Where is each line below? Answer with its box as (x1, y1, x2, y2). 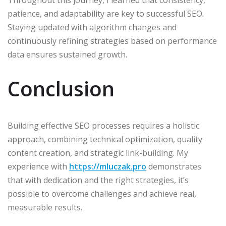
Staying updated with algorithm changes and (8, 21, 177, 33)
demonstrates (146, 160, 201, 172)
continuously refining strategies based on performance (8, 35, 217, 46)
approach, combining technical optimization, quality (8, 133, 202, 145)
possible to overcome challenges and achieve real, (8, 188, 196, 199)
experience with (8, 160, 69, 172)
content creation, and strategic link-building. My (8, 147, 188, 158)
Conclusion (8, 74, 115, 102)
